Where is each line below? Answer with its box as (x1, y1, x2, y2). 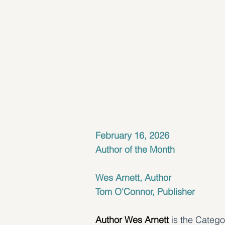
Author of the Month (95, 144, 175, 156)
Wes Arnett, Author (95, 172, 171, 184)
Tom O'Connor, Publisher (95, 186, 195, 198)
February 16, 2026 (95, 130, 169, 142)
